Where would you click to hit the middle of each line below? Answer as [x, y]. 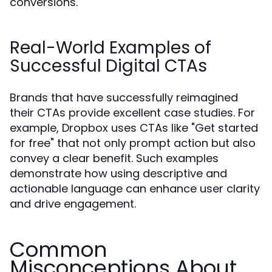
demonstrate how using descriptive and [118, 173]
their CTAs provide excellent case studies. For [132, 113]
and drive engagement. [73, 204]
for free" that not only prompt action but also [133, 143]
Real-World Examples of [110, 48]
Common [58, 250]
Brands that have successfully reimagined [124, 97]
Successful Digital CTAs [108, 66]
